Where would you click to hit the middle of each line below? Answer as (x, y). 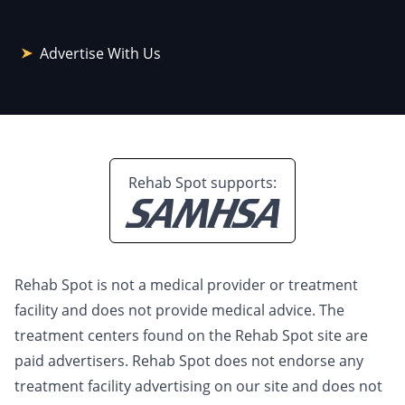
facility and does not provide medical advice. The (179, 311)
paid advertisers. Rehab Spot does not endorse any (189, 361)
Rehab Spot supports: (202, 183)
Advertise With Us (100, 54)
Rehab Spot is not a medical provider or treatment (186, 285)
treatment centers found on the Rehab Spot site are (191, 336)
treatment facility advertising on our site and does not (198, 386)
